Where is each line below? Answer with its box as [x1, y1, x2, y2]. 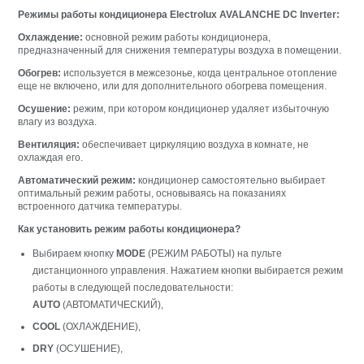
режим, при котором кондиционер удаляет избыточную [71, 102, 330, 115]
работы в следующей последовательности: [32, 281, 234, 293]
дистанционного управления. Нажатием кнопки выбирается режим [32, 264, 344, 276]
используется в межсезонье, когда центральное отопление [61, 67, 338, 79]
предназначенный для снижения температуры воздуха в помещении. [18, 44, 342, 56]
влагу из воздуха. [18, 115, 97, 128]
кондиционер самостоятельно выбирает [136, 174, 327, 186]
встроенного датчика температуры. [18, 200, 183, 212]
